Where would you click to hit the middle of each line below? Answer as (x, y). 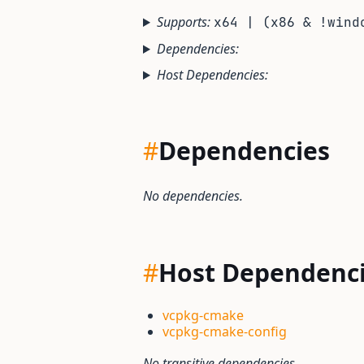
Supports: (183, 22)
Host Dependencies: (212, 75)
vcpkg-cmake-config (225, 331)
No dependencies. (193, 196)
